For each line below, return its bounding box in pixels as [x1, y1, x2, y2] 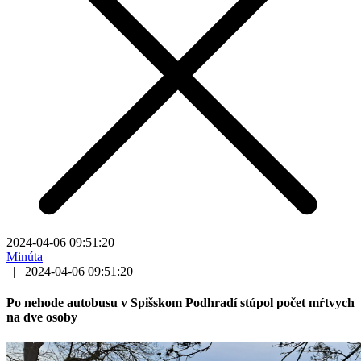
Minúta [6, 249, 43, 263]
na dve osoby [6, 310, 77, 325]
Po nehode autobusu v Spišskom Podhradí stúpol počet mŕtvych [6, 296, 355, 310]
